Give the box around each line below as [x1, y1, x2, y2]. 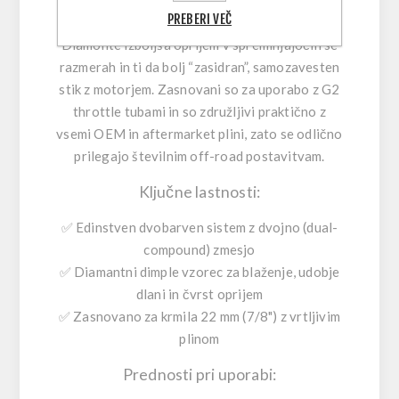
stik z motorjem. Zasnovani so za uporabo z [59, 80, 322, 97]
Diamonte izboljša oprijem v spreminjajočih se [61, 36, 338, 53]
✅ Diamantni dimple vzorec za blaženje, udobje [59, 263, 340, 280]
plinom [179, 330, 220, 346]
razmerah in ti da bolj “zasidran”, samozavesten [59, 58, 340, 75]
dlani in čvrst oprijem [135, 285, 264, 302]
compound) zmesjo [143, 240, 256, 257]
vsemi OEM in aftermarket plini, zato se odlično [56, 125, 343, 142]
